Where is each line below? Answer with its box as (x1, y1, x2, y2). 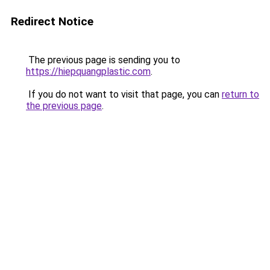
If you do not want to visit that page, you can (26, 89, 222, 100)
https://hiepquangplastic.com (26, 66, 151, 77)
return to (222, 89, 259, 100)
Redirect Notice (11, 14, 93, 28)
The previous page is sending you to (26, 54, 180, 66)
